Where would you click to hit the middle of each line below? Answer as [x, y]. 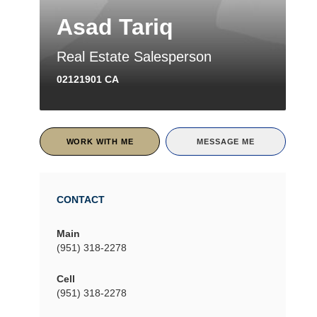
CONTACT [81, 199]
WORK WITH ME [100, 141]
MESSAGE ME [226, 141]
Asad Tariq [115, 27]
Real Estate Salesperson [134, 56]
